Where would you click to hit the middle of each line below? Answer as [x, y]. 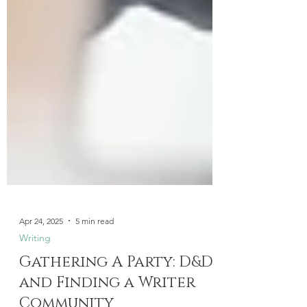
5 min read [95, 282]
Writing [35, 299]
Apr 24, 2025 [41, 282]
